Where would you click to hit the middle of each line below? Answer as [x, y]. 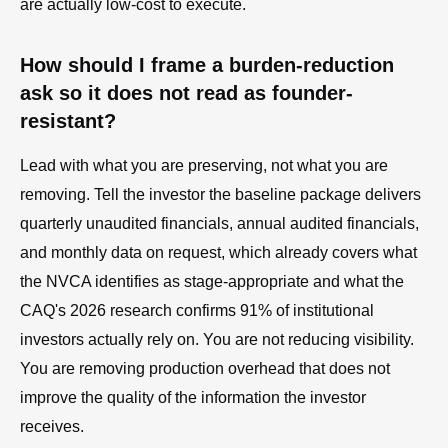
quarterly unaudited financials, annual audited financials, [219, 223]
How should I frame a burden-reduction [207, 64]
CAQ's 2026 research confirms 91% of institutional [197, 310]
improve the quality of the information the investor [193, 397]
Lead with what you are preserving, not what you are [204, 165]
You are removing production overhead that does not [205, 368]
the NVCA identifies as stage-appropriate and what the [212, 281]
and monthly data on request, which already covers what [218, 252]
